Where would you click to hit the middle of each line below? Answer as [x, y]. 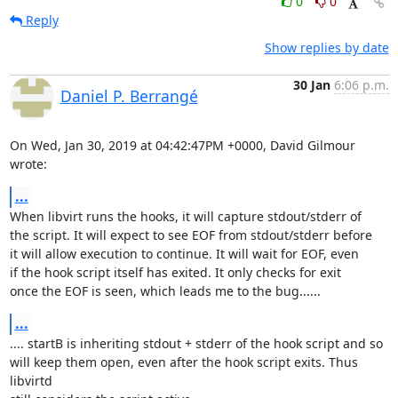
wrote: [28, 164]
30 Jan [311, 85]
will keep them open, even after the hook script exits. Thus [183, 362]
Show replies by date [326, 48]
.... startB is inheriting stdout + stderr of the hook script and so [196, 343]
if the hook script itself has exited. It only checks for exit [175, 272]
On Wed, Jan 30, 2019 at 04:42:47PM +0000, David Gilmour [182, 145]
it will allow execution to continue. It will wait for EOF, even [184, 254]
